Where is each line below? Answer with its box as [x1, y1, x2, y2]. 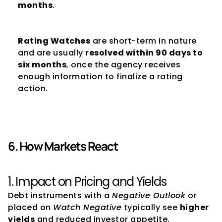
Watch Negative [53, 202, 121, 213]
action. [18, 83, 48, 94]
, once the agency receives [66, 59, 180, 70]
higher [179, 202, 209, 213]
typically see [121, 202, 180, 213]
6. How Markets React [8, 138, 117, 154]
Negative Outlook [112, 190, 185, 201]
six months [18, 59, 66, 70]
